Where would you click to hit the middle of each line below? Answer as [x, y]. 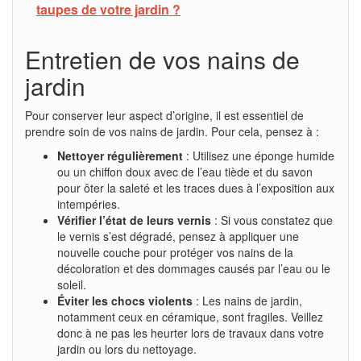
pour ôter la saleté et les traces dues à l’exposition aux [196, 187]
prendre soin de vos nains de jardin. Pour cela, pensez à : [172, 131]
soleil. [72, 284]
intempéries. [89, 203]
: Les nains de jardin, [247, 300]
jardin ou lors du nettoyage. [127, 349]
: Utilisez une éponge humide [259, 155]
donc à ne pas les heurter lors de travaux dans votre [191, 332]
